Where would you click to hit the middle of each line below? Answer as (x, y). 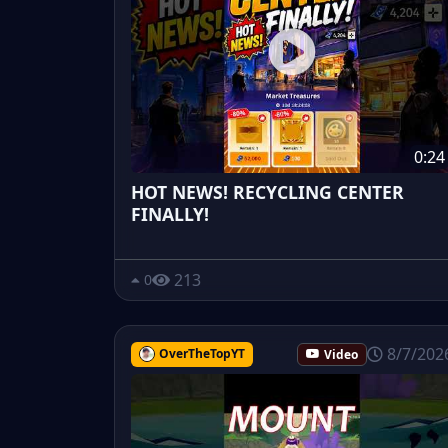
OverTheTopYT (201, 354)
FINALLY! (170, 213)
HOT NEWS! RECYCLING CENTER (267, 191)
